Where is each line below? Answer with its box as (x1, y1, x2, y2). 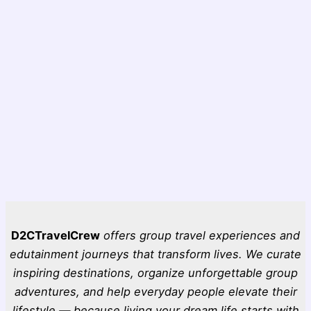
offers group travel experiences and (103, 228, 300, 243)
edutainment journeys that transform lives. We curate (10, 247, 301, 262)
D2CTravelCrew (11, 228, 100, 243)
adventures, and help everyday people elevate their (14, 285, 297, 299)
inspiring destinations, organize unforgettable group (13, 266, 298, 280)
